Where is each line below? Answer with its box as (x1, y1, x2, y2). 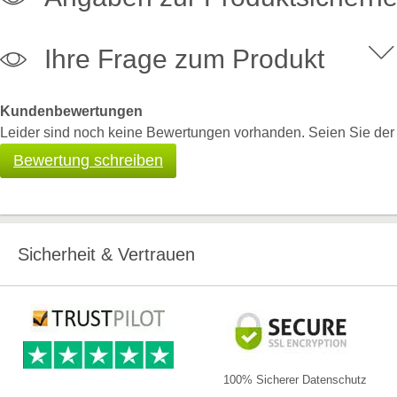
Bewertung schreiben (13, 151, 163, 169)
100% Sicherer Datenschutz (223, 372, 368, 386)
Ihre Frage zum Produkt (44, 43, 324, 74)
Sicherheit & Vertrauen (18, 244, 195, 264)
